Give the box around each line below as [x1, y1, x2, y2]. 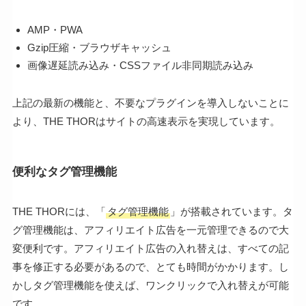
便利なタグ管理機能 [12, 165, 117, 178]
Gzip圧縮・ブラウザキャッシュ [27, 42, 172, 53]
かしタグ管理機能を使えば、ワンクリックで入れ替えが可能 [12, 279, 289, 292]
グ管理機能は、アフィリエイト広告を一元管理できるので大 [12, 224, 289, 236]
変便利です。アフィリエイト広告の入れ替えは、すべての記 [12, 242, 289, 255]
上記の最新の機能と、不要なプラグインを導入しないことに [12, 96, 289, 109]
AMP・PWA [27, 24, 83, 36]
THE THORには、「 [12, 206, 106, 218]
